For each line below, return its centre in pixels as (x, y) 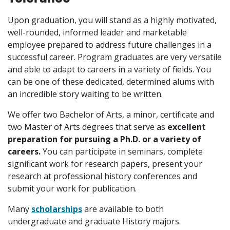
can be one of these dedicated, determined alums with (111, 82)
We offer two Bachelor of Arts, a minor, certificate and (111, 114)
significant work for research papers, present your (105, 164)
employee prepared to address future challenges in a (110, 45)
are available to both (123, 209)
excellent (187, 127)
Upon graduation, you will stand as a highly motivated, (112, 20)
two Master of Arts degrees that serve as (88, 127)
